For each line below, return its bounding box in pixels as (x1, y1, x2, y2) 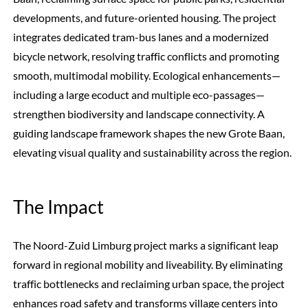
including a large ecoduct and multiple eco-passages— (12, 87, 265, 101)
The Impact (12, 195, 104, 218)
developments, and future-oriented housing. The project (12, 10, 276, 24)
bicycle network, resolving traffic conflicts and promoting (12, 49, 279, 63)
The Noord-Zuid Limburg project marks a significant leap (12, 239, 278, 252)
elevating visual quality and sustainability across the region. (12, 145, 291, 159)
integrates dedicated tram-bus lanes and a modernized (12, 30, 269, 43)
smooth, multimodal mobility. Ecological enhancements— (12, 68, 280, 82)
